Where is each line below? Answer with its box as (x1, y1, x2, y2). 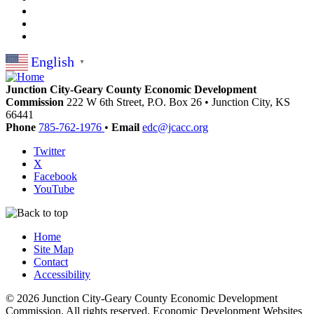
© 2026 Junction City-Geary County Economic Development (6, 292, 278, 304)
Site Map (34, 243, 74, 255)
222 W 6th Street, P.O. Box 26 (67, 95, 205, 108)
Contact (34, 255, 68, 268)
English (31, 54, 74, 69)
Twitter (34, 144, 65, 157)
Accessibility (34, 268, 90, 280)
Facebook (34, 170, 77, 182)
